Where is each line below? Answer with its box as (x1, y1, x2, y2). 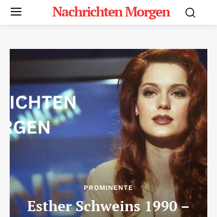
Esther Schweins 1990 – (27, 196, 190, 216)
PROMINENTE (84, 183, 133, 191)
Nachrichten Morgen (52, 2, 170, 20)
